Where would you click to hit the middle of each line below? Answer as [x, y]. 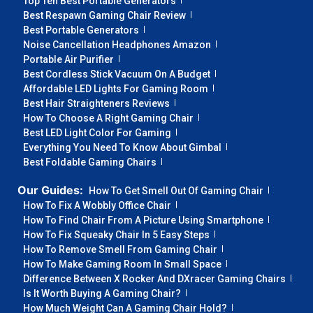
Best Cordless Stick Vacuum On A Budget [117, 74]
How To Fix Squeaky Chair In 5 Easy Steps [116, 235]
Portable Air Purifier [68, 60]
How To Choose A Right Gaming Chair [108, 118]
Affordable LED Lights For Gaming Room [116, 89]
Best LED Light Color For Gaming [97, 133]
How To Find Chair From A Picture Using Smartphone [143, 220]
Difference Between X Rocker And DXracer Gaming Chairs [154, 279]
